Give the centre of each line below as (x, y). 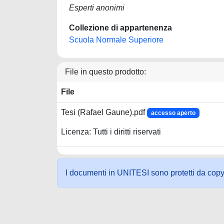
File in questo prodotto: (105, 72)
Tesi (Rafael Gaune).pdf (104, 112)
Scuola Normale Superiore (116, 40)
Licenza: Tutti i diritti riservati (111, 132)
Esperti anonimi (97, 8)
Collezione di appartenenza (120, 28)
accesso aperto (173, 113)
